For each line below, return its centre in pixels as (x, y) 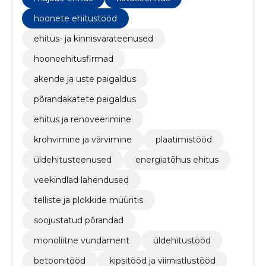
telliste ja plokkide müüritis (88, 200)
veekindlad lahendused (81, 180)
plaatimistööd (183, 139)
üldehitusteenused (72, 159)
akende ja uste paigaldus (85, 79)
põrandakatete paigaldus (85, 99)
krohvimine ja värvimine (83, 139)
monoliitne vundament (81, 240)
